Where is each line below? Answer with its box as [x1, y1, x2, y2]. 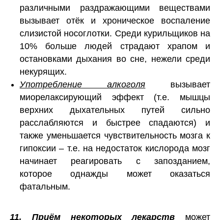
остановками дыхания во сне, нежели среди [20, 54, 210, 64]
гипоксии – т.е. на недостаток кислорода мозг [20, 143, 210, 154]
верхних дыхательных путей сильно [20, 105, 210, 115]
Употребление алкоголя [20, 80, 145, 90]
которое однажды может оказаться [20, 169, 210, 179]
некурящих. [20, 67, 67, 77]
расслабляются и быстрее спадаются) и [20, 118, 210, 128]
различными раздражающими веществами [20, 3, 210, 13]
